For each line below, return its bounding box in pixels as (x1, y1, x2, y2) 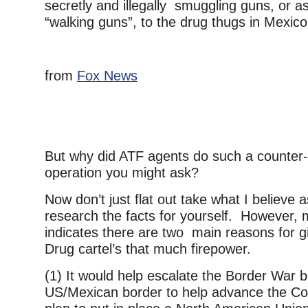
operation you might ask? (45, 165, 199, 180)
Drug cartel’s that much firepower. (45, 241, 251, 256)
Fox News (77, 68, 137, 83)
